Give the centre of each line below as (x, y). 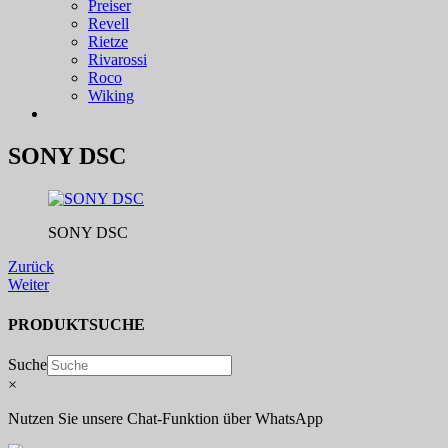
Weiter (28, 285)
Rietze (108, 42)
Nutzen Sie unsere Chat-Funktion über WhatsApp (165, 418)
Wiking (111, 96)
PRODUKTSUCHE (76, 324)
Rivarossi (117, 60)
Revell (108, 24)
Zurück (31, 267)
